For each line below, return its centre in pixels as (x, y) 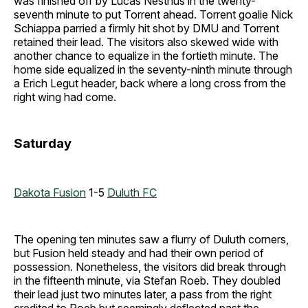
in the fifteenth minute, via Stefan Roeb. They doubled (147, 280)
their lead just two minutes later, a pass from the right (143, 294)
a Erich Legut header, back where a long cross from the (150, 84)
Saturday (43, 144)
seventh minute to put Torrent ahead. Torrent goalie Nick (153, 15)
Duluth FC (132, 192)
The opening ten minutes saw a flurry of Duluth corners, (151, 239)
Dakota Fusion (50, 192)
